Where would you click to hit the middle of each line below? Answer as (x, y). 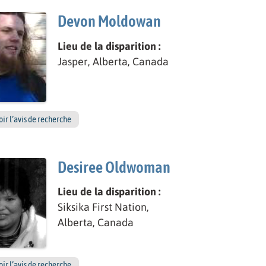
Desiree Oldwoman (114, 167)
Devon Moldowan (110, 21)
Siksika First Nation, (104, 207)
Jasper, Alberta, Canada (113, 61)
